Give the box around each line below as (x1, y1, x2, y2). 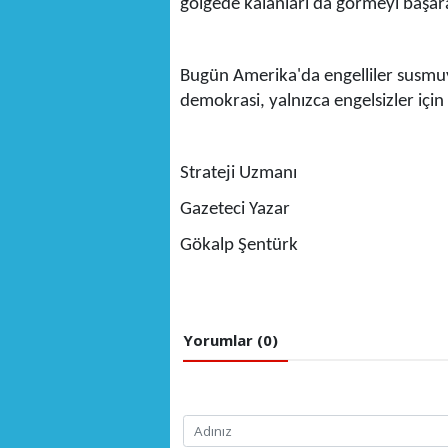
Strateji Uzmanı (179, 164, 297, 184)
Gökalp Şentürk (179, 236, 298, 256)
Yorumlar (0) (183, 329, 278, 350)
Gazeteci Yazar (179, 200, 290, 220)
